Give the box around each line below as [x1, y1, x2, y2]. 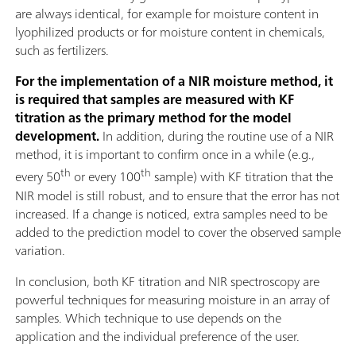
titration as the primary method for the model [15, 106, 292, 130]
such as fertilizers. [15, 39, 109, 62]
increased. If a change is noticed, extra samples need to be [15, 202, 327, 225]
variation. [15, 238, 65, 261]
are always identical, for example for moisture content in [15, 2, 319, 25]
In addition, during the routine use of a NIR [99, 125, 334, 148]
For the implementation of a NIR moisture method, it [15, 70, 333, 93]
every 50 [15, 165, 60, 188]
